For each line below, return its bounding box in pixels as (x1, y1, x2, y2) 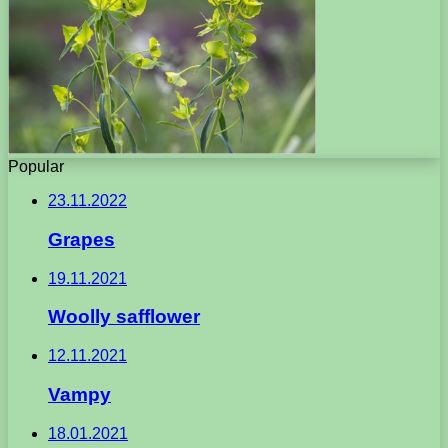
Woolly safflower (48, 306, 200, 328)
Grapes (48, 229, 115, 251)
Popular (8, 158, 64, 176)
